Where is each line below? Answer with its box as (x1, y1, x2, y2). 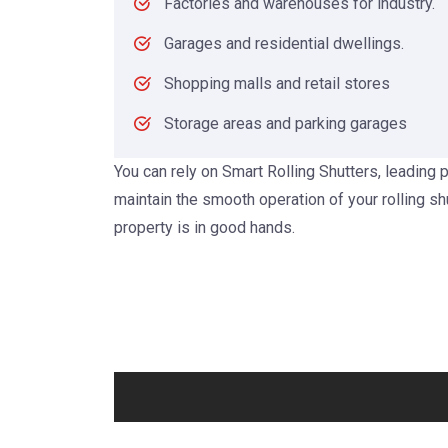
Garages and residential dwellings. (164, 34, 404, 54)
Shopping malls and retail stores (164, 74, 390, 94)
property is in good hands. (114, 218, 295, 238)
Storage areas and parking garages (164, 114, 407, 134)
